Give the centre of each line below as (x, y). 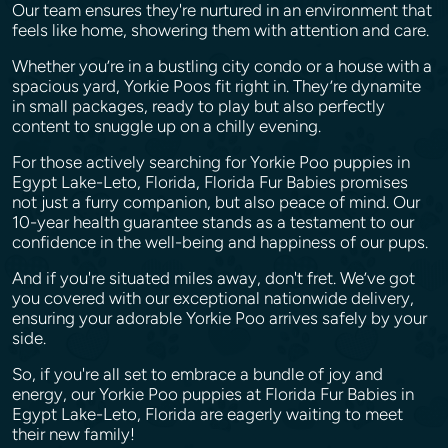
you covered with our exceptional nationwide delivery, (213, 298)
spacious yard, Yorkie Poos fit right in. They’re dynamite (216, 86)
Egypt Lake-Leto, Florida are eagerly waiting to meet (207, 414)
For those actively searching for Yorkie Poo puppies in (211, 162)
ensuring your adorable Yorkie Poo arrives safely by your (219, 318)
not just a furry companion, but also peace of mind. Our (216, 202)
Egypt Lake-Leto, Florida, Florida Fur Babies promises (210, 182)
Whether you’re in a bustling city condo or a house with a (222, 66)
